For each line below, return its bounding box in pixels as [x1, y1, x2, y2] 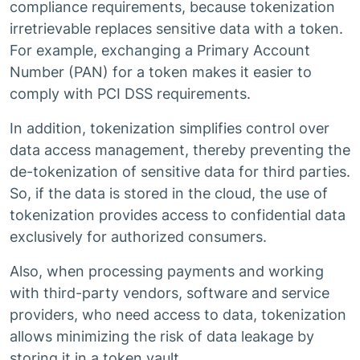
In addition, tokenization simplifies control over [10, 120, 329, 137]
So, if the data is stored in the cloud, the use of [10, 185, 328, 202]
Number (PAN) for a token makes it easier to [10, 63, 312, 80]
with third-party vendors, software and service [10, 284, 329, 301]
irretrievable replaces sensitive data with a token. [10, 20, 343, 37]
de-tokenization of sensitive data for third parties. [10, 163, 350, 180]
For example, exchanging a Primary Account [10, 42, 310, 59]
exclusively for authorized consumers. [10, 228, 267, 245]
